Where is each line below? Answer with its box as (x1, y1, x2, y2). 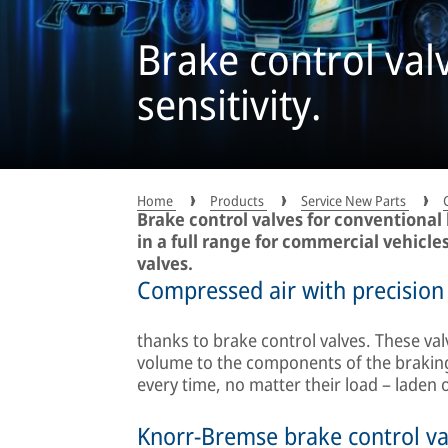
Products (210, 190, 267, 210)
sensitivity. (137, 76, 322, 133)
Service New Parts (301, 190, 409, 210)
